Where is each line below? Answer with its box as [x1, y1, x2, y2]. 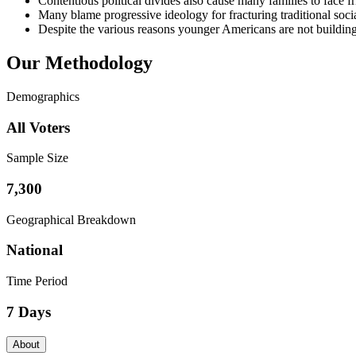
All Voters [6, 118, 70, 136]
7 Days [6, 303, 51, 320]
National [6, 242, 63, 259]
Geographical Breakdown [6, 212, 136, 226]
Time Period [6, 274, 68, 288]
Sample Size [6, 151, 68, 165]
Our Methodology [6, 52, 153, 73]
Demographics [6, 89, 79, 103]
